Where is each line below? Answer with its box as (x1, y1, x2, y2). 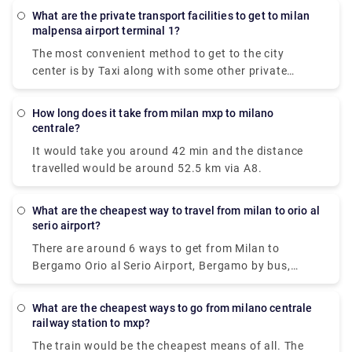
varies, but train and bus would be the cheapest (32, 294, 292, 306)
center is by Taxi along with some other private (32, 64, 288, 77)
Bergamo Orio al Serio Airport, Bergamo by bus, (32, 259, 291, 272)
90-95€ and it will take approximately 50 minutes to (32, 99, 313, 112)
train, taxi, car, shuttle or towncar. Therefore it (32, 277, 285, 289)
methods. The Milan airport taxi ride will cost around (32, 82, 319, 94)
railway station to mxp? (32, 317, 151, 329)
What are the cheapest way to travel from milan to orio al (32, 204, 42, 217)
